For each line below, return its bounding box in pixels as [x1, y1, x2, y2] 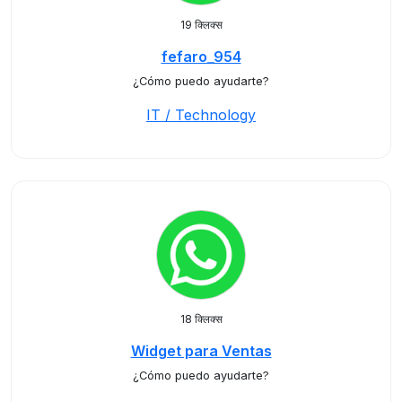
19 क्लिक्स [179, 18, 223, 31]
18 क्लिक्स [179, 312, 223, 326]
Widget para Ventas [130, 342, 272, 360]
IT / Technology [146, 106, 256, 124]
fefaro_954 [161, 48, 241, 66]
